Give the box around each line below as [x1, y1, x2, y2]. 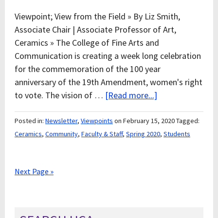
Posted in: [15, 116, 45, 125]
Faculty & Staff [81, 129, 123, 138]
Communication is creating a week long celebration [15, 50, 201, 61]
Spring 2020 [126, 129, 160, 138]
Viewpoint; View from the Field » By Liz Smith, [15, 11, 180, 22]
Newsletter [45, 116, 77, 125]
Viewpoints [81, 116, 113, 125]
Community [45, 129, 78, 138]
